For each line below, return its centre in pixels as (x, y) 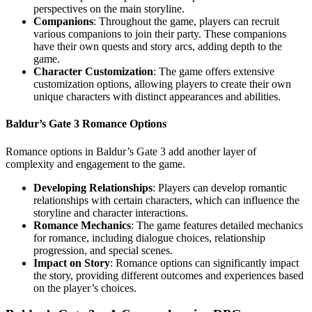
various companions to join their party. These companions (160, 34)
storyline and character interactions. (111, 212)
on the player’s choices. (85, 288)
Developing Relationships (93, 187)
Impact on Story (72, 263)
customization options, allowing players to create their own (162, 84)
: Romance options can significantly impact (204, 263)
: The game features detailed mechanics (217, 225)
